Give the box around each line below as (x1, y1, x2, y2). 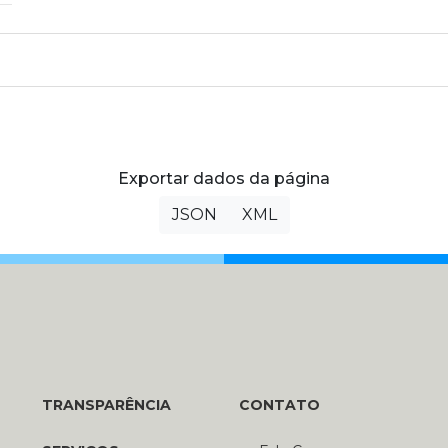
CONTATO (238, 396, 320, 415)
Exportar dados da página (118, 169, 330, 189)
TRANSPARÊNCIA (41, 396, 171, 415)
